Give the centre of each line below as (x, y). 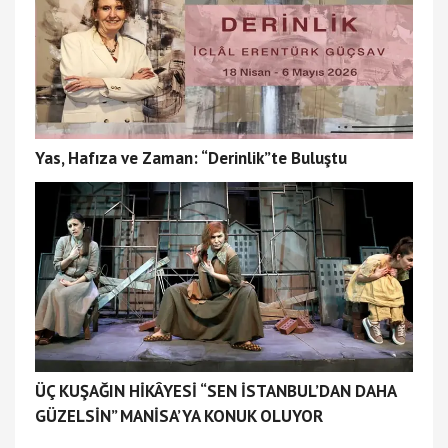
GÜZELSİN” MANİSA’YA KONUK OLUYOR (179, 416)
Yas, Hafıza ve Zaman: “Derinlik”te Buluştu (191, 158)
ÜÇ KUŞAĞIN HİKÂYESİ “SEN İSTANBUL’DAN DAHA (215, 391)
